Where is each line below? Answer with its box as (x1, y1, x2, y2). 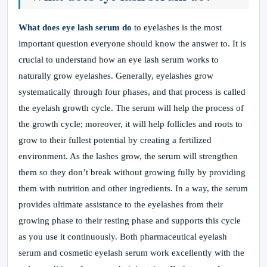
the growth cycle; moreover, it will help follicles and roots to (18, 119, 243, 129)
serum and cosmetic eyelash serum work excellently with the (18, 248, 244, 257)
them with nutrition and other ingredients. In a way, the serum (18, 184, 248, 193)
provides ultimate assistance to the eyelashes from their (18, 200, 223, 209)
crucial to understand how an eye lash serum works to (18, 55, 219, 64)
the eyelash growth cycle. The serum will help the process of (18, 103, 244, 113)
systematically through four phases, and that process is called (18, 87, 246, 97)
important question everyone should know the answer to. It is (18, 39, 246, 48)
